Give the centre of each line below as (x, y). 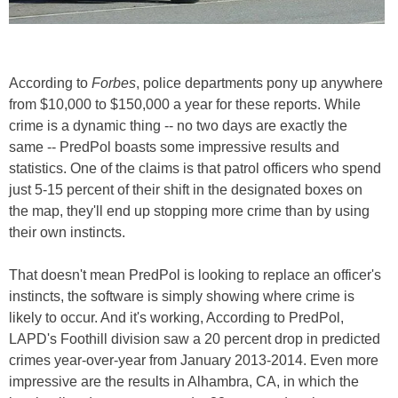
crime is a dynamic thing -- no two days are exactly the (178, 126)
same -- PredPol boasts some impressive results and (174, 147)
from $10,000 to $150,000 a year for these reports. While (185, 105)
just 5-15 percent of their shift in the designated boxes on (186, 190)
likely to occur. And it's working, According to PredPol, (176, 318)
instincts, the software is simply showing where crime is (182, 297)
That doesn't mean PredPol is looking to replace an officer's (195, 275)
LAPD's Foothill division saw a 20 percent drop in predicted (195, 339)
